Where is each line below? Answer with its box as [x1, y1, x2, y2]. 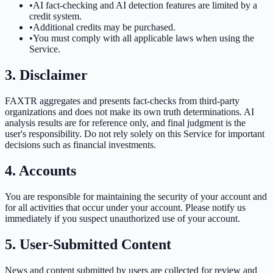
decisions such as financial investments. [5, 140, 156, 151]
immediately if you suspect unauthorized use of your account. [5, 213, 240, 224]
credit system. [29, 11, 82, 22]
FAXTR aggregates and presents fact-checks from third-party [5, 96, 239, 107]
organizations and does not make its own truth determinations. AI [5, 107, 254, 118]
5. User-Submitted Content [5, 236, 171, 252]
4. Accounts [5, 163, 76, 179]
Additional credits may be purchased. [33, 22, 175, 33]
